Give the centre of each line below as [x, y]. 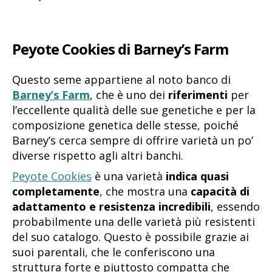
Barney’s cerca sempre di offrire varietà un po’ [133, 140]
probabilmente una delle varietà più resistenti [134, 221]
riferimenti [198, 94]
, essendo [235, 206]
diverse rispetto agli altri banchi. [98, 155]
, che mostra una [145, 191]
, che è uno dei [129, 94]
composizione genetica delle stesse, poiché [125, 125]
